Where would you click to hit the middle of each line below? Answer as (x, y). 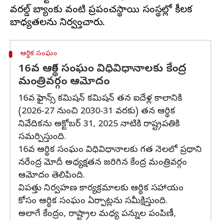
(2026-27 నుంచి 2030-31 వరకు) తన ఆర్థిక (97, 112)
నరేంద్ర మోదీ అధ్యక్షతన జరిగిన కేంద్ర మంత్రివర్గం (103, 163)
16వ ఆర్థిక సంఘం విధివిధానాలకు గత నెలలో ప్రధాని (110, 150)
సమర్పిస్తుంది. (42, 137)
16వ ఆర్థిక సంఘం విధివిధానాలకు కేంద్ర (102, 70)
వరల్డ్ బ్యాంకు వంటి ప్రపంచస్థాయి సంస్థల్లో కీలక (101, 11)
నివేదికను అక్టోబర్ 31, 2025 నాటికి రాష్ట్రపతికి (99, 125)
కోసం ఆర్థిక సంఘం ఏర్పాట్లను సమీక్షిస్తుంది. (93, 202)
